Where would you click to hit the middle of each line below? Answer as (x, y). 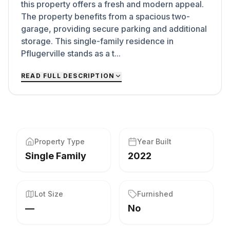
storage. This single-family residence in (97, 41)
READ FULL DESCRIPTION (68, 76)
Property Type (60, 141)
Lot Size (49, 194)
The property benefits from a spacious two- (106, 16)
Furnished (155, 194)
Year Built (154, 141)
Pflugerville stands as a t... (71, 53)
